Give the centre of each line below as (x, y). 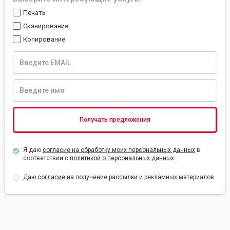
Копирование (44, 39)
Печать (34, 13)
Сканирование (46, 26)
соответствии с (46, 158)
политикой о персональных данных (122, 158)
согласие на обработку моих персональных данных (119, 150)
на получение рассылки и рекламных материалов (140, 177)
